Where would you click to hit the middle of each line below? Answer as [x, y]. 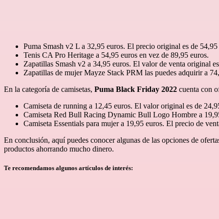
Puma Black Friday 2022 [136, 89]
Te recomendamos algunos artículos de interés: [68, 168]
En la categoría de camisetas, [49, 89]
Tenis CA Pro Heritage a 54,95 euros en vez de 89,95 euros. [116, 55]
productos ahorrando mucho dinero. [59, 149]
